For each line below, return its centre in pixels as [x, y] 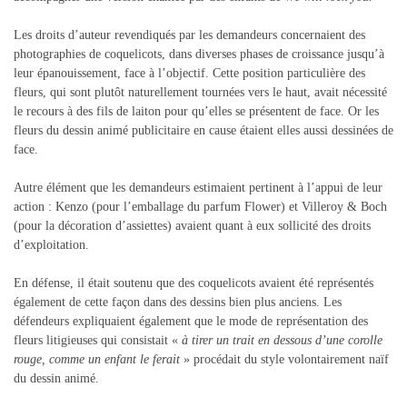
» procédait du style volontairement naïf [284, 359]
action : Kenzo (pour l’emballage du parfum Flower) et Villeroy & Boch [200, 206]
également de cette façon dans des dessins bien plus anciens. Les [178, 302]
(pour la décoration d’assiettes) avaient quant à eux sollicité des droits [192, 225]
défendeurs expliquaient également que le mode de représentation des [191, 321]
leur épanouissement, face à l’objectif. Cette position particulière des [189, 73]
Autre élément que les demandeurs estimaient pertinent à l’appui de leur [198, 187]
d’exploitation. [51, 244]
